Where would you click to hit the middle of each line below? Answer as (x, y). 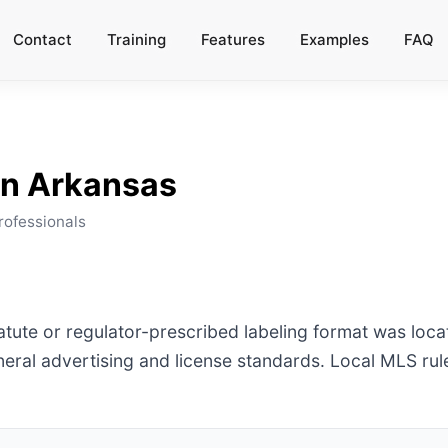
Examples (334, 39)
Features (233, 39)
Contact (42, 39)
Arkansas (102, 184)
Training (136, 39)
